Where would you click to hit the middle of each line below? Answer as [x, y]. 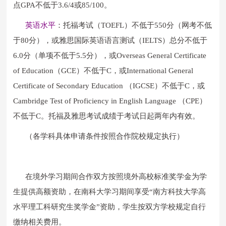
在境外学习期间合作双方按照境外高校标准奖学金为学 [116, 176]
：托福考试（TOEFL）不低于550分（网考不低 [134, 25]
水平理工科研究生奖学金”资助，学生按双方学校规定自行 [110, 207]
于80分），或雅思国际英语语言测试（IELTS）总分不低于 [110, 40]
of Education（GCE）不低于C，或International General [103, 70]
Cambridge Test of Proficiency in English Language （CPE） [110, 101]
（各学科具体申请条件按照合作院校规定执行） [105, 136]
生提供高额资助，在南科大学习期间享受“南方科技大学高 [110, 191]
